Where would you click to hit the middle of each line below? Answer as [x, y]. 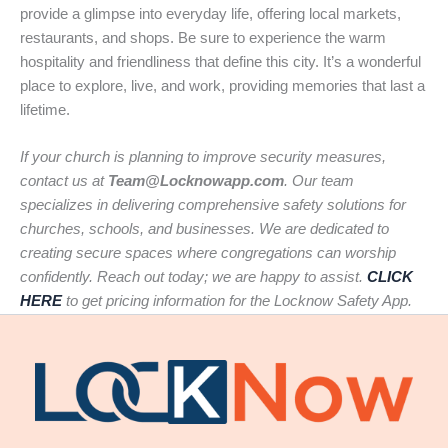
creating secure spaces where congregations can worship [208, 253]
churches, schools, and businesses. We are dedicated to [204, 229]
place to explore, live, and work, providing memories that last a [222, 86]
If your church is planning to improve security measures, [203, 157]
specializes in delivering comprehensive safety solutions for [213, 205]
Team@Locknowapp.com [196, 181]
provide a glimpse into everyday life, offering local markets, [210, 14]
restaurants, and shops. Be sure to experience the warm [203, 38]
